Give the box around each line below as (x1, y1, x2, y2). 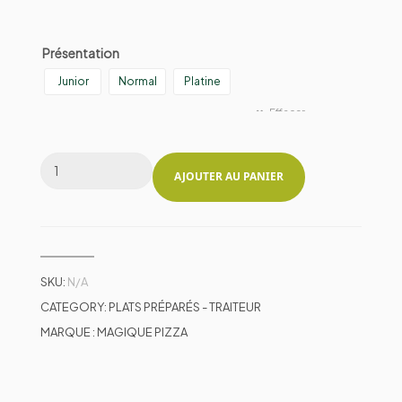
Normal (118, 74, 157, 89)
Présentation (42, 44, 119, 61)
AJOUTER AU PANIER (174, 169, 284, 185)
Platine (183, 74, 221, 89)
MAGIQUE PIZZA (97, 324, 188, 339)
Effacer (269, 104, 305, 118)
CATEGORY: (40, 299, 109, 314)
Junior (57, 74, 89, 89)
